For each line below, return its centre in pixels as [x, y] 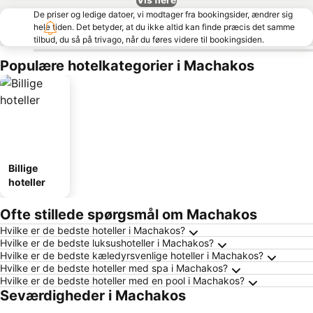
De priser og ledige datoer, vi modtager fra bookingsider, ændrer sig [163, 14]
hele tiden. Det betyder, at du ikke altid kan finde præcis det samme [164, 27]
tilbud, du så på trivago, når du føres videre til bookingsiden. [149, 39]
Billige [23, 168]
